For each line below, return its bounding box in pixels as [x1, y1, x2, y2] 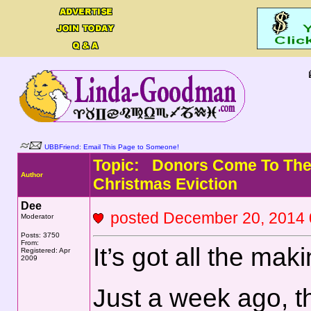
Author [20, 171, 43, 178]
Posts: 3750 [20, 231, 60, 239]
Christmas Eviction [92, 175, 237, 193]
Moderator [20, 212, 53, 220]
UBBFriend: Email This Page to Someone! [44, 143, 179, 151]
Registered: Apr [20, 246, 70, 254]
